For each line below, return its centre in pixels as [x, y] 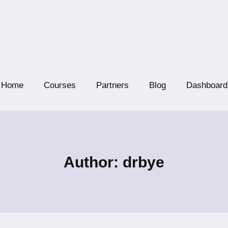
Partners [112, 85]
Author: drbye [114, 162]
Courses [60, 85]
